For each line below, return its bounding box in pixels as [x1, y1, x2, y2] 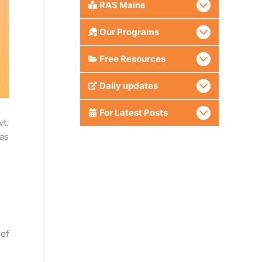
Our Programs [99, 26, 159, 37]
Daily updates [99, 80, 158, 91]
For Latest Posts [99, 106, 168, 118]
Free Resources [99, 53, 166, 64]
